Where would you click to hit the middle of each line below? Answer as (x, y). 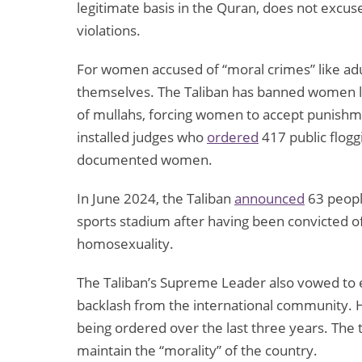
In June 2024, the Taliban (156, 199)
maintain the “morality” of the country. (200, 351)
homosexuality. (128, 244)
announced (269, 199)
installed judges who (142, 137)
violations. (110, 31)
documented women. (146, 160)
